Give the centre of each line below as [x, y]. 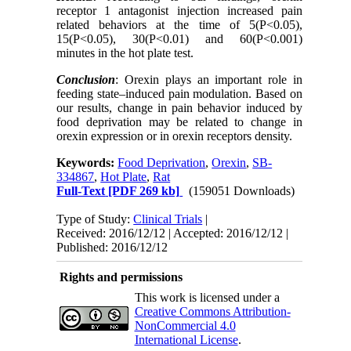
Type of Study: [95, 219]
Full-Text [81, 190]
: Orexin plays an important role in [209, 79]
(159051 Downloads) [242, 190]
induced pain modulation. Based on [213, 93]
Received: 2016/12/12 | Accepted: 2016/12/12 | [173, 233]
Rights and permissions [121, 277]
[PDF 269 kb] [143, 190]
